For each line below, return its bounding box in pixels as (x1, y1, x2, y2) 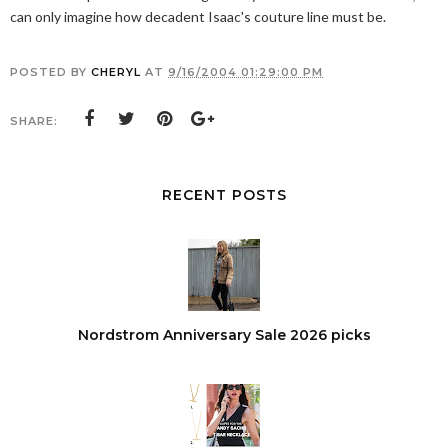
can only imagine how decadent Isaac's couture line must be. (10, 8, 386, 25)
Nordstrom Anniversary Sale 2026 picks (77, 326, 371, 344)
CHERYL (91, 65, 141, 79)
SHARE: (10, 114, 58, 128)
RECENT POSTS (161, 186, 287, 204)
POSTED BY (10, 65, 91, 79)
